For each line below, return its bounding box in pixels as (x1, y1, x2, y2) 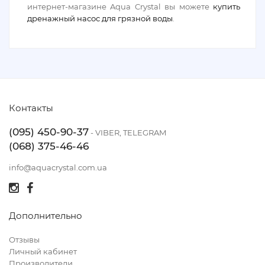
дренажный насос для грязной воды (27, 14, 173, 23)
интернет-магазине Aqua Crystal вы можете (27, 2, 213, 11)
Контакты (9, 102, 53, 114)
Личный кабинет (9, 247, 77, 256)
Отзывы (9, 235, 40, 244)
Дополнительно (9, 210, 82, 221)
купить (213, 2, 240, 11)
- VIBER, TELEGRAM (89, 128, 166, 137)
